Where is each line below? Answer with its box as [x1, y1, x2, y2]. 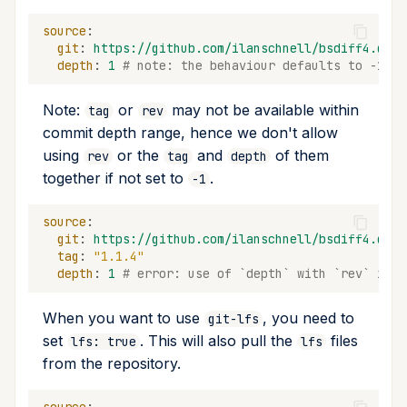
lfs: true [71, 333, 136, 350]
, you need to [263, 308, 354, 327]
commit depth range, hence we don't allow [43, 123, 338, 142]
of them [271, 145, 329, 164]
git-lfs [208, 310, 259, 327]
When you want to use [43, 308, 204, 327]
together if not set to [43, 168, 188, 187]
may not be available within [167, 100, 359, 119]
